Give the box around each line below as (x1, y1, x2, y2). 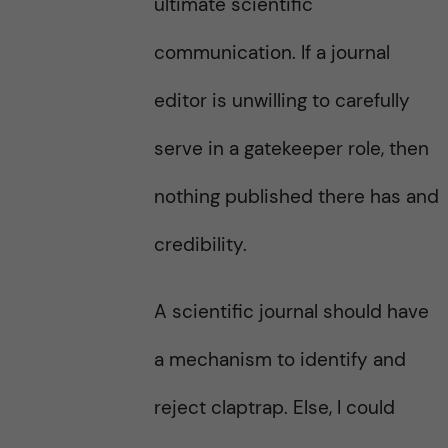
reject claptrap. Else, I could (153, 395, 395, 420)
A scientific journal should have (153, 299, 429, 324)
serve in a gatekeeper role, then (153, 136, 429, 161)
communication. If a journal (153, 40, 390, 65)
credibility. (153, 232, 247, 257)
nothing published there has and (153, 184, 439, 209)
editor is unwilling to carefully (153, 88, 410, 113)
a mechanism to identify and (153, 347, 406, 372)
